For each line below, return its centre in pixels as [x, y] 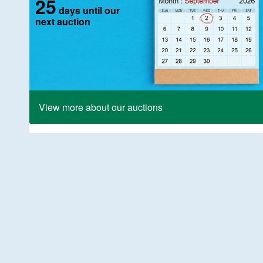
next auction [63, 22]
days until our [88, 11]
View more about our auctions [101, 107]
